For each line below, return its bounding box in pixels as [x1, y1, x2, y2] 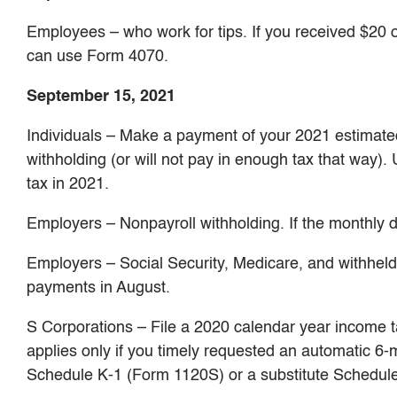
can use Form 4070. [27, 48, 168, 65]
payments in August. [27, 279, 170, 296]
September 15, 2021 [27, 88, 175, 105]
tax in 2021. [27, 175, 109, 192]
